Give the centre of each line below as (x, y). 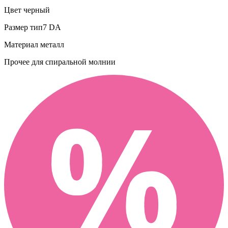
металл (51, 44)
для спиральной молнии (73, 62)
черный (36, 10)
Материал (21, 44)
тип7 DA (45, 27)
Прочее (17, 62)
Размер (16, 27)
